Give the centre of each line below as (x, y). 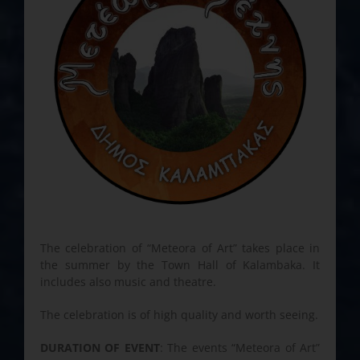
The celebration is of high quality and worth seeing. (179, 314)
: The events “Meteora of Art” (240, 347)
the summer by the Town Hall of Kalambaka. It (180, 264)
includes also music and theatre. (128, 281)
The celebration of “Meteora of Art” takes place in (180, 247)
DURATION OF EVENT (100, 347)
